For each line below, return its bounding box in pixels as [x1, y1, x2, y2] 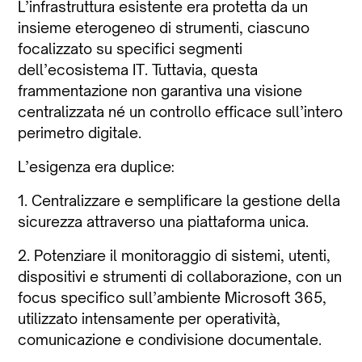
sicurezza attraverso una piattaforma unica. [18, 212, 309, 230]
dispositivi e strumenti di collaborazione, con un [18, 267, 343, 285]
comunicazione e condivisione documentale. [18, 330, 322, 348]
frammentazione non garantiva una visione [18, 81, 303, 99]
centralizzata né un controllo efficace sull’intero [18, 102, 343, 120]
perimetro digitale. [18, 123, 142, 141]
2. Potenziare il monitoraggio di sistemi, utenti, [18, 246, 331, 264]
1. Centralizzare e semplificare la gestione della [18, 191, 341, 209]
